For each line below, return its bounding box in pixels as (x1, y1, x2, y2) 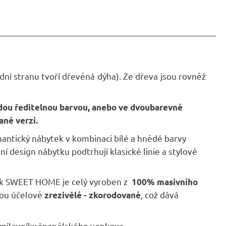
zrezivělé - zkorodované (44, 190, 141, 201)
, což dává (141, 189, 179, 200)
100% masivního (132, 177, 198, 188)
